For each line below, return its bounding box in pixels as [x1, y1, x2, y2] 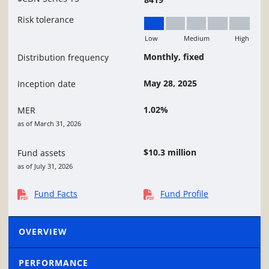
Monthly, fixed [144, 51, 204, 63]
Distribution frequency [17, 52, 109, 64]
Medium [184, 34, 210, 43]
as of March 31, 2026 [17, 119, 81, 128]
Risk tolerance [17, 14, 74, 26]
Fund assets [17, 147, 65, 159]
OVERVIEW [19, 226, 67, 238]
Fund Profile [160, 188, 208, 200]
